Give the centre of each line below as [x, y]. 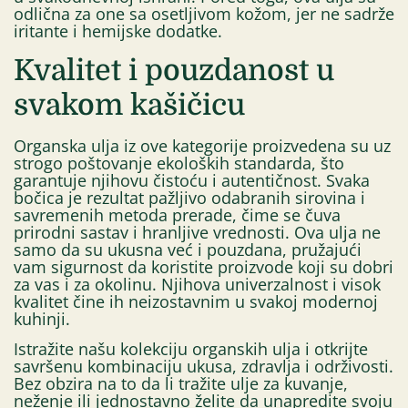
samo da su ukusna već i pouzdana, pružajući [188, 249]
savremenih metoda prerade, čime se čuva [177, 214]
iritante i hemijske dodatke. [118, 31]
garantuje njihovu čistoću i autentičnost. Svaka [192, 180]
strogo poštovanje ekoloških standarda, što [179, 163]
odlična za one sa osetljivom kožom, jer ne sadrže [204, 14]
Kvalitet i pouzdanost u [174, 70]
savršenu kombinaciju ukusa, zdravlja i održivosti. [204, 367]
